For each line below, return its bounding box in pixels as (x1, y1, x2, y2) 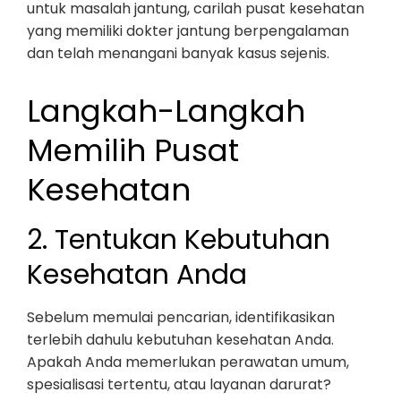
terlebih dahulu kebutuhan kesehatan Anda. (27, 329, 334, 350)
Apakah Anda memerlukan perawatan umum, (27, 352, 349, 372)
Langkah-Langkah (27, 90, 305, 132)
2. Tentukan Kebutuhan (27, 221, 330, 259)
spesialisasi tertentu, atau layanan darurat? (27, 374, 331, 395)
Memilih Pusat (27, 129, 239, 172)
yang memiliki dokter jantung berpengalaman (27, 21, 349, 41)
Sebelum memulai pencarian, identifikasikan (27, 307, 335, 328)
